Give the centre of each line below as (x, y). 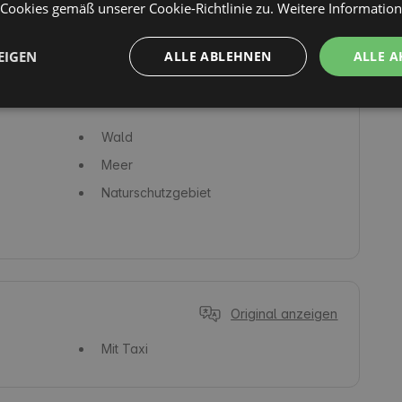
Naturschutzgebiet (156, 192)
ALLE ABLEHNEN (218, 56)
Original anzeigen (284, 313)
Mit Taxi (124, 348)
